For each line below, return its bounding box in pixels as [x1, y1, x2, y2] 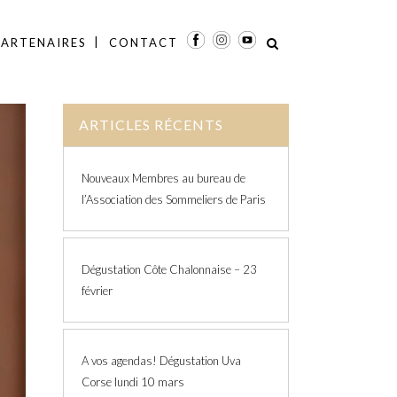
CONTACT [109, 35, 178, 50]
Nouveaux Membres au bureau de [82, 171, 245, 185]
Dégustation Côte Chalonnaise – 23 [82, 262, 257, 276]
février [82, 284, 113, 298]
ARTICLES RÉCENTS [79, 116, 223, 133]
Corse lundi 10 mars [82, 375, 184, 389]
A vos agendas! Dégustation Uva [82, 354, 241, 368]
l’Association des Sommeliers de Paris [82, 192, 266, 206]
